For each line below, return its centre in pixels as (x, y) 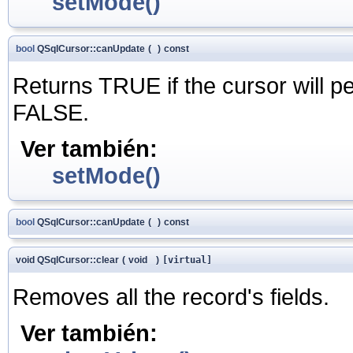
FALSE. (51, 112)
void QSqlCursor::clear (67, 260)
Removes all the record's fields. (171, 296)
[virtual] (187, 260)
